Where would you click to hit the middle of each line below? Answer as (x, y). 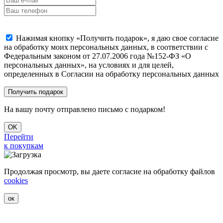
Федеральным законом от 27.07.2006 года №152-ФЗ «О (98, 56)
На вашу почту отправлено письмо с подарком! (85, 110)
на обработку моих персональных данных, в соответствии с (106, 47)
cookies (16, 181)
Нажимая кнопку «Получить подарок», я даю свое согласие (117, 38)
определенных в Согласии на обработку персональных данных (111, 74)
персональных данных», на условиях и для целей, (89, 65)
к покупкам (24, 146)
